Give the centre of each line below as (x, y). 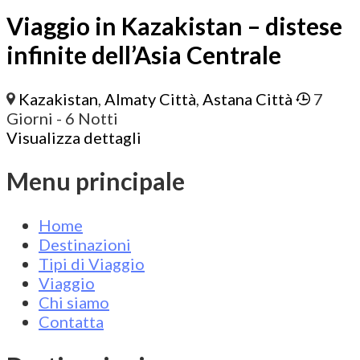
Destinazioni (85, 245)
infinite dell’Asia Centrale (144, 54)
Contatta (71, 322)
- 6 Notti (87, 118)
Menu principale (96, 181)
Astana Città (248, 98)
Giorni (30, 118)
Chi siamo (74, 303)
